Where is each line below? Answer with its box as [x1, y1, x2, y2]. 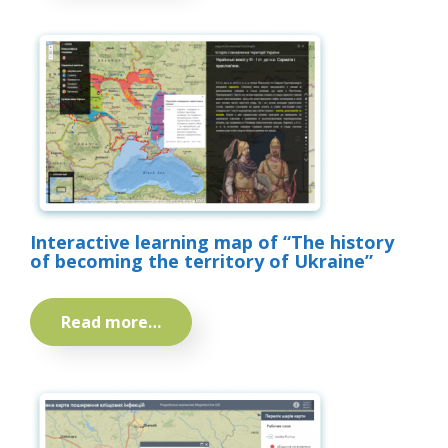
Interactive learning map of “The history [30, 230, 394, 255]
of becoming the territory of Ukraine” [30, 249, 373, 274]
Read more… [61, 311, 161, 334]
